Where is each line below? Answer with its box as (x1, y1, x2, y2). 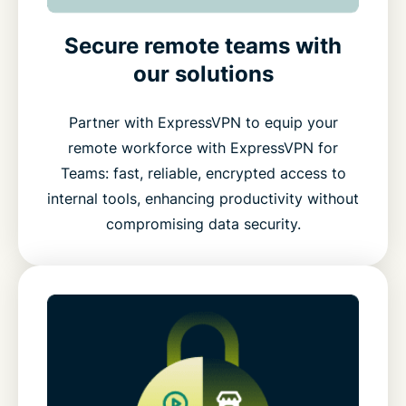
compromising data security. (105, 215, 301, 234)
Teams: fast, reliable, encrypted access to (60, 164, 346, 183)
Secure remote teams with (64, 33, 342, 60)
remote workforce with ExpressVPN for (68, 139, 338, 158)
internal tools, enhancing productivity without (47, 189, 359, 208)
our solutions (132, 61, 274, 88)
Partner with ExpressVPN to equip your (68, 113, 338, 132)
